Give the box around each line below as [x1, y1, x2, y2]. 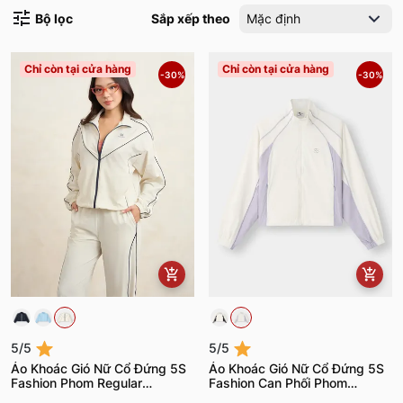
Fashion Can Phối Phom [209, 375, 347, 391]
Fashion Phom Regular [11, 375, 142, 391]
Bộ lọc [35, 10, 73, 26]
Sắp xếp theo [151, 10, 230, 26]
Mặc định [246, 10, 300, 26]
